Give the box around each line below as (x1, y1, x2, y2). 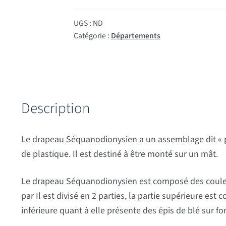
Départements (110, 30, 160, 41)
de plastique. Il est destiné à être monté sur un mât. (21, 147, 218, 160)
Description (21, 97, 90, 119)
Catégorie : (73, 30, 111, 41)
